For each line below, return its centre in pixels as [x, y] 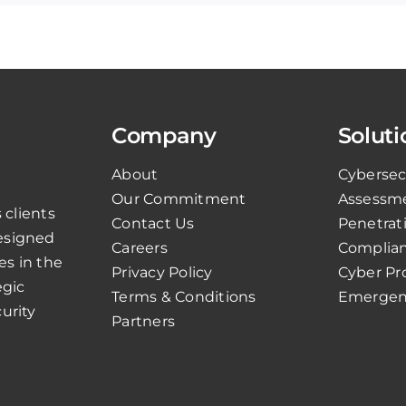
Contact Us [153, 223]
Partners [144, 321]
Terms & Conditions [184, 296]
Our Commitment [179, 198]
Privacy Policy [162, 272]
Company [164, 135]
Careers [140, 247]
